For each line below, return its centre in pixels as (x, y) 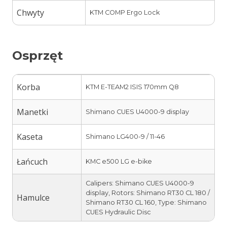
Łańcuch (32, 161)
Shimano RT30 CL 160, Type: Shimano (146, 202)
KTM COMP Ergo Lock (125, 12)
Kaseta (30, 137)
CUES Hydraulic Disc (118, 212)
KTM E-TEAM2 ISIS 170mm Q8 (132, 87)
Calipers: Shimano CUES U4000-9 (140, 183)
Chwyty (30, 12)
